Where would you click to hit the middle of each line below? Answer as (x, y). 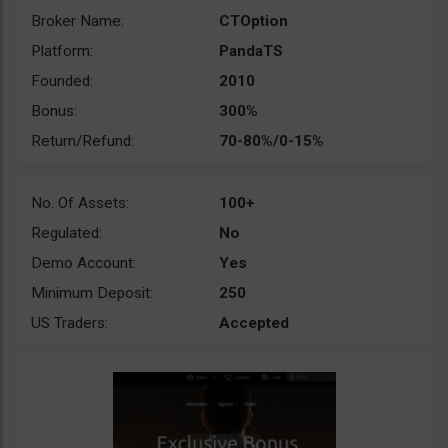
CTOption (253, 21)
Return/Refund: (82, 141)
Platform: (62, 51)
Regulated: (66, 233)
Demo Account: (83, 263)
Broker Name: (77, 21)
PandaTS (251, 51)
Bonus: (54, 111)
